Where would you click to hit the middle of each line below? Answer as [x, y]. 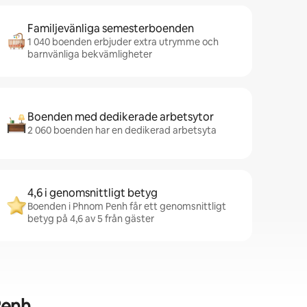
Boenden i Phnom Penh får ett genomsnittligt [127, 206]
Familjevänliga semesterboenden [111, 28]
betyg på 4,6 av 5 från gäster [91, 219]
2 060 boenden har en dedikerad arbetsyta [122, 130]
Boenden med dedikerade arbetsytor [121, 117]
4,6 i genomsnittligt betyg [93, 193]
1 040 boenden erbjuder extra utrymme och [123, 42]
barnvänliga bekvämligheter [90, 54]
